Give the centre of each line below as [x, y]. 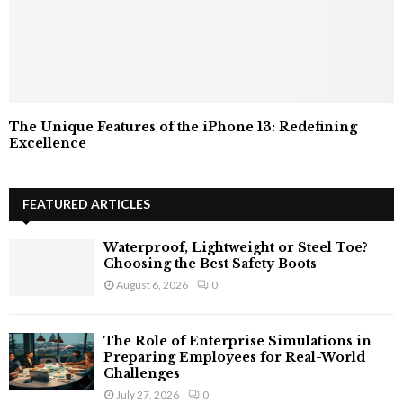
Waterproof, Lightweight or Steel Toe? [236, 247]
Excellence [48, 143]
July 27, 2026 [148, 394]
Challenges [142, 373]
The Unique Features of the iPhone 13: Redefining [183, 126]
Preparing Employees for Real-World [234, 357]
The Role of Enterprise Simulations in [237, 340]
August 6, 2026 [152, 284]
